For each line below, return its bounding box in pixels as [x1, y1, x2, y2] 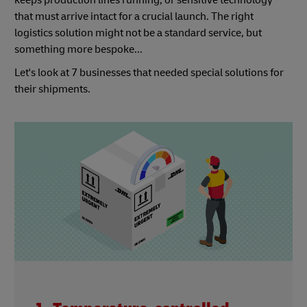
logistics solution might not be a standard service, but [14, 26, 262, 40]
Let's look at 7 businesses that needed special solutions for [14, 66, 284, 80]
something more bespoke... [14, 42, 145, 57]
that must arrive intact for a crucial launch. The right [14, 10, 254, 24]
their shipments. [14, 82, 93, 97]
